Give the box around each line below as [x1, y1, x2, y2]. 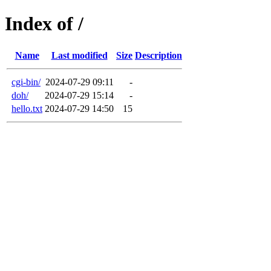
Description [135, 50, 182, 60]
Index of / [5, 13, 83, 35]
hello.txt [11, 103, 42, 114]
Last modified [51, 50, 108, 60]
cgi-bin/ [11, 76, 41, 87]
